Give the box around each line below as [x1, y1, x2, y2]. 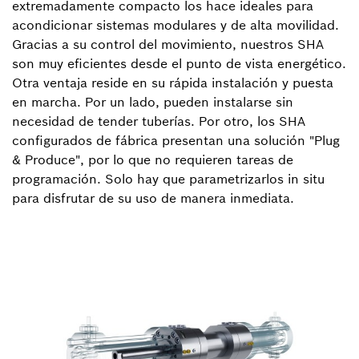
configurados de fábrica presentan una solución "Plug [12, 132, 340, 148]
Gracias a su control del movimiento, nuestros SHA [12, 36, 324, 52]
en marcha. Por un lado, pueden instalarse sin [12, 94, 293, 110]
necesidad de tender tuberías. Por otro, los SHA [12, 113, 305, 129]
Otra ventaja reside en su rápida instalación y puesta [12, 75, 333, 91]
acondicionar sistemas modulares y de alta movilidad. [12, 17, 339, 33]
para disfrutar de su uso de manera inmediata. [12, 190, 294, 206]
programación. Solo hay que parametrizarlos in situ [12, 171, 325, 187]
